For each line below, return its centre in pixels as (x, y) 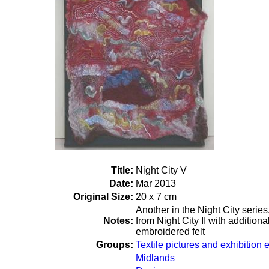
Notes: (118, 221)
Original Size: (103, 197)
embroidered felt (170, 231)
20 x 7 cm (156, 197)
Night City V (161, 170)
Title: (122, 170)
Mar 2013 (156, 183)
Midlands (155, 258)
